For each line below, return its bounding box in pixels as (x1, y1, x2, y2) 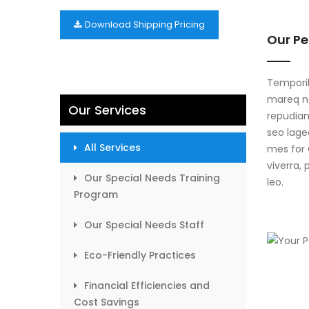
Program (74, 188, 118, 201)
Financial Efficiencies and (84, 279, 210, 292)
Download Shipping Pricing (85, 18, 205, 31)
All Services (84, 141, 141, 154)
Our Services (68, 101, 146, 119)
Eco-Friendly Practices (84, 248, 196, 262)
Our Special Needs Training (84, 171, 220, 185)
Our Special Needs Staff (84, 218, 204, 232)
